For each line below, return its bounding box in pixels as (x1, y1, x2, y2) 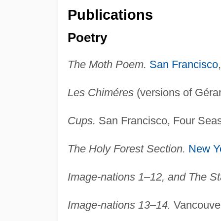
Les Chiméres (67, 86, 134, 99)
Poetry (67, 31, 107, 45)
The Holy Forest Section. (67, 143, 185, 155)
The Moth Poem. (67, 58, 147, 71)
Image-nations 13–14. (67, 199, 171, 212)
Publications (67, 6, 153, 23)
